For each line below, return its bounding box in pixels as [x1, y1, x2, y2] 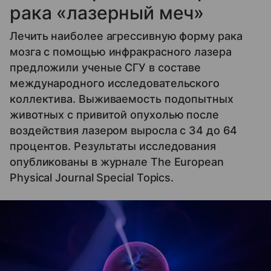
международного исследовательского [10, 76, 220, 90]
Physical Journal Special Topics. [10, 171, 174, 184]
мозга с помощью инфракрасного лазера [10, 45, 232, 58]
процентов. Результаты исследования [10, 139, 216, 152]
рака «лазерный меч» [10, 1, 204, 24]
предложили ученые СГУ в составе [10, 60, 201, 74]
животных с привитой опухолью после [10, 108, 219, 121]
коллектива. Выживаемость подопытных [10, 92, 233, 105]
